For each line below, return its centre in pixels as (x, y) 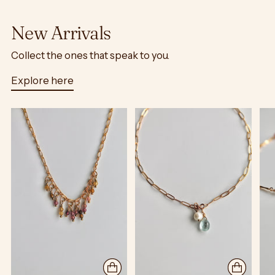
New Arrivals (61, 33)
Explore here (42, 81)
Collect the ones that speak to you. (90, 56)
